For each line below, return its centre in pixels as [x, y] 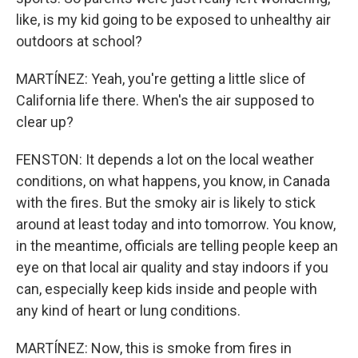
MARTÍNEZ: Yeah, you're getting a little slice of [161, 79]
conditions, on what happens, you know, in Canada [173, 181]
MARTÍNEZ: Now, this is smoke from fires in [154, 348]
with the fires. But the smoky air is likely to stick [166, 203]
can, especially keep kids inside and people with [167, 289]
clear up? [45, 122]
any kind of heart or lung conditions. [128, 310]
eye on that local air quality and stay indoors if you [172, 267]
